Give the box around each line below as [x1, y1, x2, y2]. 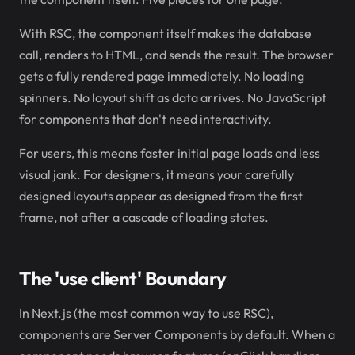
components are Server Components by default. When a [19, 326, 335, 342]
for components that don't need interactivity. [19, 111, 272, 127]
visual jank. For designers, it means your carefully [19, 166, 294, 182]
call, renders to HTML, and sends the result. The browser [19, 47, 334, 63]
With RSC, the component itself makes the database [19, 25, 311, 41]
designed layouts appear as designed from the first [19, 188, 303, 204]
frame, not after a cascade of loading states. [19, 209, 269, 225]
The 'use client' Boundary [19, 266, 227, 290]
